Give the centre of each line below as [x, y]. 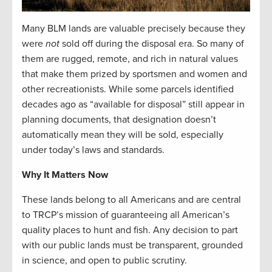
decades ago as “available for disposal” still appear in [133, 105]
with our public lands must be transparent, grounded [132, 246]
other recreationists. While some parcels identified [128, 90]
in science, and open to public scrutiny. [104, 261]
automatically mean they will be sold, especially [123, 135]
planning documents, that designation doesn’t [119, 120]
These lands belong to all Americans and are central [131, 200]
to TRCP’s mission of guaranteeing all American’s [126, 215]
